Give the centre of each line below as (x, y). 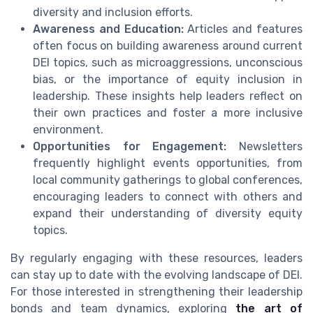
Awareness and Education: (108, 29)
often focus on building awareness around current (168, 46)
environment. (68, 130)
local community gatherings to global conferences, (168, 180)
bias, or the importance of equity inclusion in (168, 80)
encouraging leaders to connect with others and (168, 197)
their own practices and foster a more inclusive (168, 113)
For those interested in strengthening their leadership (156, 292)
